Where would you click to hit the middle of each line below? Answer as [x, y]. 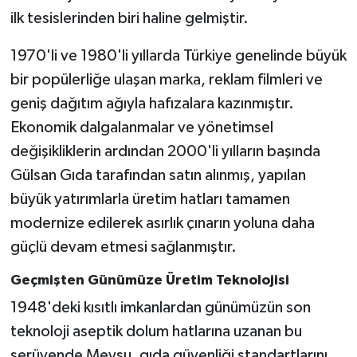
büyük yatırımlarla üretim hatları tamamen [150, 199]
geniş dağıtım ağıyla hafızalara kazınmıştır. [152, 103]
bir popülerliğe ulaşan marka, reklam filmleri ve [166, 79]
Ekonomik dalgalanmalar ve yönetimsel [141, 127]
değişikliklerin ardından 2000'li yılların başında [165, 151]
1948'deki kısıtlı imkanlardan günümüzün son [160, 308]
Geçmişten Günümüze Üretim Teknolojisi [149, 280]
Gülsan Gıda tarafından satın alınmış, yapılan [158, 175]
